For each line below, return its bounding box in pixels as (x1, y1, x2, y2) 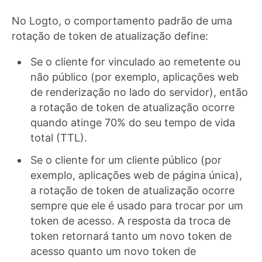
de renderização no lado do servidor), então (30, 85, 248, 98)
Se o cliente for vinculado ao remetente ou (30, 55, 240, 68)
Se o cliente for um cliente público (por (30, 153, 222, 166)
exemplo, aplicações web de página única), (30, 168, 242, 181)
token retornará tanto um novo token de (30, 229, 232, 242)
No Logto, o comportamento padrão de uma (12, 14, 232, 27)
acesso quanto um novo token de (30, 244, 196, 257)
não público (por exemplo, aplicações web (30, 70, 239, 83)
